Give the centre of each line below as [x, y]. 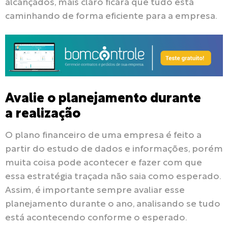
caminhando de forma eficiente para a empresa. [111, 17]
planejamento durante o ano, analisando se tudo [113, 205]
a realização [43, 115]
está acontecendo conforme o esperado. [96, 218]
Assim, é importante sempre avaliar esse [95, 191]
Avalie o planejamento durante [103, 99]
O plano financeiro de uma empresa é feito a [103, 136]
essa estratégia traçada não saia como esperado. [113, 177]
